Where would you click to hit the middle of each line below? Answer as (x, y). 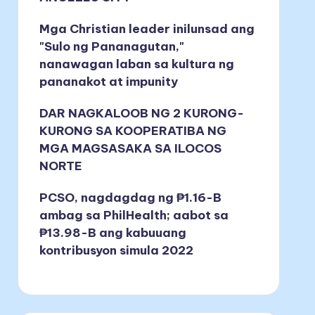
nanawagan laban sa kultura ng (136, 64)
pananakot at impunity (108, 82)
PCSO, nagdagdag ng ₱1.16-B (130, 198)
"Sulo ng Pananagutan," (111, 47)
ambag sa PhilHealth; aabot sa (134, 216)
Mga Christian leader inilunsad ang (147, 29)
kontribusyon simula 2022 (116, 251)
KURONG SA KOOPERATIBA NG (133, 131)
